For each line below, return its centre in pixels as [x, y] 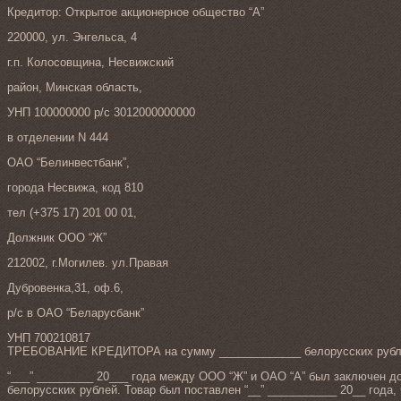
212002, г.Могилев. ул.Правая [88, 263]
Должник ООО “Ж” [57, 238]
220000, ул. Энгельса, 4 [72, 38]
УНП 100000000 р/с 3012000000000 [101, 113]
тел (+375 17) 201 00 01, [72, 213]
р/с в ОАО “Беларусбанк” [76, 313]
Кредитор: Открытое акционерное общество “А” [136, 13]
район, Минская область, [75, 88]
